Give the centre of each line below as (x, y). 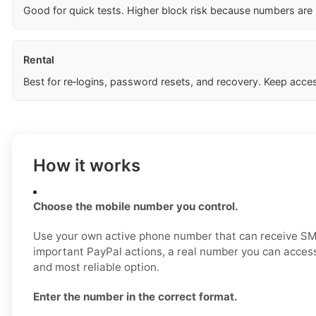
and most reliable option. (96, 267)
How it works (87, 166)
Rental (39, 60)
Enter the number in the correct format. (135, 297)
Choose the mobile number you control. (136, 207)
